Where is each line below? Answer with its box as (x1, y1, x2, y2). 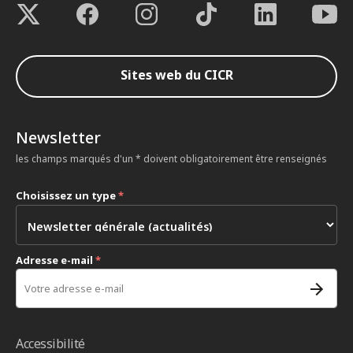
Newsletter (16, 126, 101, 148)
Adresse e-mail (16, 252, 95, 267)
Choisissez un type (16, 188, 118, 203)
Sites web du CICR (120, 66, 233, 84)
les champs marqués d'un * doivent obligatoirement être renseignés (16, 151, 327, 165)
